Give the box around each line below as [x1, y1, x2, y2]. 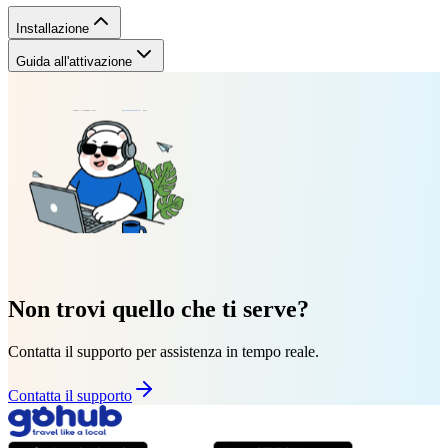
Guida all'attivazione [16, 53, 132, 69]
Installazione [16, 20, 89, 36]
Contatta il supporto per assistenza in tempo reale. [8, 342, 319, 360]
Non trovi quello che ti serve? [8, 295, 309, 322]
